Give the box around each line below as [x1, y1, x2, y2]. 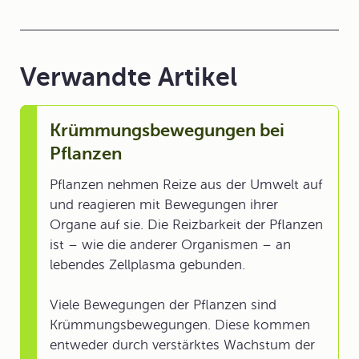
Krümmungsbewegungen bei [50, 120, 284, 140]
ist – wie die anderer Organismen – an [50, 237, 291, 252]
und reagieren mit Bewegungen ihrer [50, 197, 278, 212]
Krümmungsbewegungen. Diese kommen [50, 317, 310, 333]
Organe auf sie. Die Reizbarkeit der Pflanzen [50, 217, 323, 232]
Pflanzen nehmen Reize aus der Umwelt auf [50, 177, 322, 192]
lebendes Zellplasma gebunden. [50, 257, 245, 272]
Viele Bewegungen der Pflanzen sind [50, 297, 276, 313]
